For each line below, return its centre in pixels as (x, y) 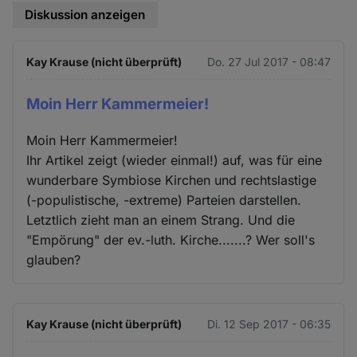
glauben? (54, 259)
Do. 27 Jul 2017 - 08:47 (269, 61)
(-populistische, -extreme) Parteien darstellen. (164, 200)
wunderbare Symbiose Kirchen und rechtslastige (172, 180)
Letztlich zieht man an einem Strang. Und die (161, 220)
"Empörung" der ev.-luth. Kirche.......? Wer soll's (171, 239)
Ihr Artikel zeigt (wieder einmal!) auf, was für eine (175, 160)
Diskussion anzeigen (85, 15)
